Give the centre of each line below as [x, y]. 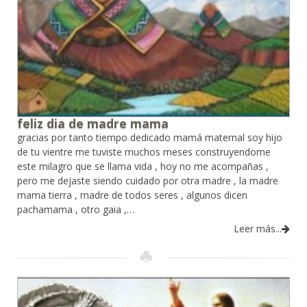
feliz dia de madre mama [93, 123]
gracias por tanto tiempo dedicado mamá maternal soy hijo [150, 137]
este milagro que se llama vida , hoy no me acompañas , [143, 166]
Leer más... [258, 228]
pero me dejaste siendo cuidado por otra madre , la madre [148, 180]
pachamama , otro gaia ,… [76, 209]
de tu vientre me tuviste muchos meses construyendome [144, 151]
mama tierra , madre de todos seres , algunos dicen [132, 195]
